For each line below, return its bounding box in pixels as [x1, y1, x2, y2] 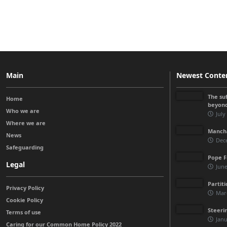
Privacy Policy [6, 183, 44, 192]
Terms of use [6, 208, 41, 216]
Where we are [6, 119, 46, 127]
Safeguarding [6, 143, 44, 151]
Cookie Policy [6, 196, 43, 204]
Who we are [6, 106, 40, 115]
